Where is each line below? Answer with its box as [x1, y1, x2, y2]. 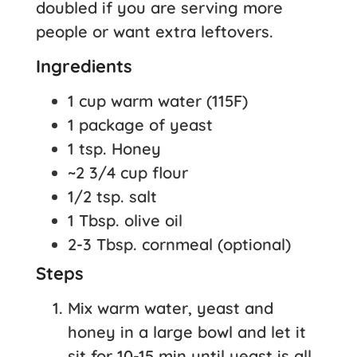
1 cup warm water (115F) [68, 90, 248, 111]
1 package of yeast [68, 114, 213, 135]
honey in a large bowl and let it [68, 321, 306, 342]
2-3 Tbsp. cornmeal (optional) [68, 233, 291, 254]
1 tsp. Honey [68, 138, 161, 159]
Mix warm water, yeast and [68, 297, 273, 318]
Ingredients [36, 54, 132, 77]
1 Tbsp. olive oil [68, 210, 182, 230]
